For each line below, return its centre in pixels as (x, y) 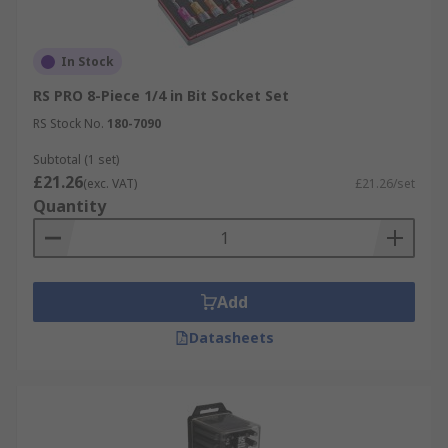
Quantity (69, 206)
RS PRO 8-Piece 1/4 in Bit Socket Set (161, 95)
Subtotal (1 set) (76, 159)
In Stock (87, 61)
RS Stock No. (68, 123)
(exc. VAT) (110, 183)
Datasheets (231, 337)
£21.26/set (385, 183)
